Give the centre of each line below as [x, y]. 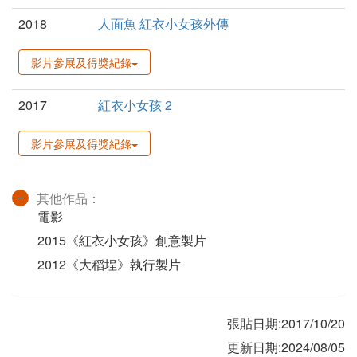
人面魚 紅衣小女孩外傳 [163, 24]
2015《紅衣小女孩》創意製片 [122, 241]
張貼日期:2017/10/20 [286, 324]
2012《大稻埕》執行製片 [109, 265]
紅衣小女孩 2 [135, 105]
